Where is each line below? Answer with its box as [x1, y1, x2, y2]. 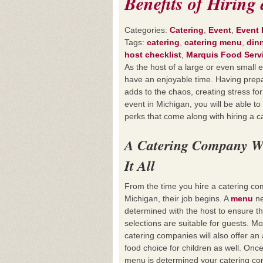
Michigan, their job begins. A [124, 194, 231, 203]
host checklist [124, 50, 181, 59]
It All [124, 156, 155, 176]
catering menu [184, 38, 242, 47]
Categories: [124, 25, 170, 35]
